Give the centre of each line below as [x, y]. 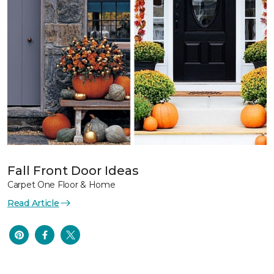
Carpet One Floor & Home [61, 184]
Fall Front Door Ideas [73, 170]
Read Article [33, 203]
